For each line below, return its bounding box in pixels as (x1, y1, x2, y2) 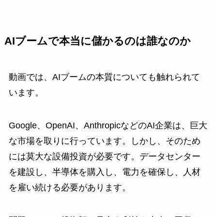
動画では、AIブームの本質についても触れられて (8, 72, 200, 82)
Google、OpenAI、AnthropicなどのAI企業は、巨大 (8, 121, 207, 131)
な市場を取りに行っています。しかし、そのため (8, 136, 201, 146)
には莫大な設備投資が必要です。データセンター (8, 152, 201, 162)
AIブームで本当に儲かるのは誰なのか (4, 35, 191, 47)
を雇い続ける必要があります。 (8, 183, 131, 193)
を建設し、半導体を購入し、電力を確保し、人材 (8, 167, 201, 177)
